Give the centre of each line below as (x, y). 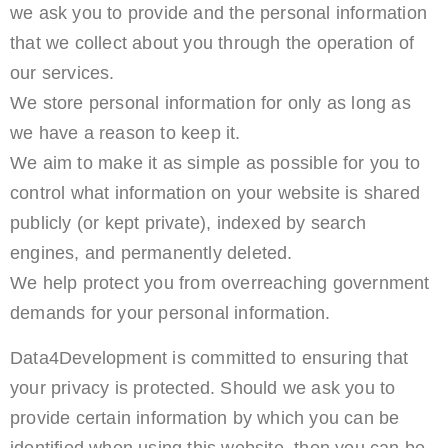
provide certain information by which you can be (205, 417)
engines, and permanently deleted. (151, 253)
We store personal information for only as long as (210, 103)
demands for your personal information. (170, 313)
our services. (62, 73)
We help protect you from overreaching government (220, 283)
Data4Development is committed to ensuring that (209, 357)
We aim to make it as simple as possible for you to (215, 163)
